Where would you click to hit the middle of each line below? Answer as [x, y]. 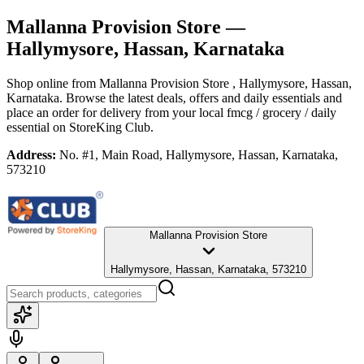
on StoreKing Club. [102, 127]
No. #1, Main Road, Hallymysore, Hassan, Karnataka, [199, 154]
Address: [31, 154]
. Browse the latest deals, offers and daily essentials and [201, 97]
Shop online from [53, 83]
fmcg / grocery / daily [282, 112]
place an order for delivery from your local [115, 112]
